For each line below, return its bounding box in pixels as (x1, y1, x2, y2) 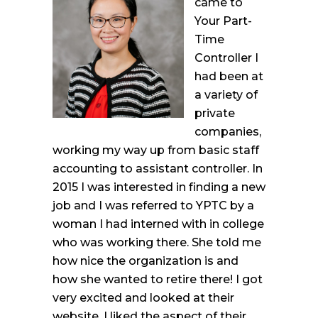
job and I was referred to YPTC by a (53, 199, 254, 212)
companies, (194, 125, 261, 138)
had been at (194, 70, 263, 83)
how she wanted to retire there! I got (53, 273, 263, 286)
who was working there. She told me (53, 236, 261, 249)
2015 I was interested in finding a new (53, 180, 265, 194)
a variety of (194, 88, 258, 102)
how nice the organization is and (53, 254, 238, 268)
